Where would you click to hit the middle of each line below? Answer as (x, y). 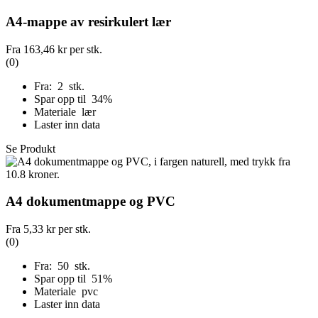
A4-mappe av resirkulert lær (88, 21)
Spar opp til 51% (75, 279)
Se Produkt (31, 148)
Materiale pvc (66, 292)
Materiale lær (65, 111)
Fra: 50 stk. (62, 266)
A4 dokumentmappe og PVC (91, 202)
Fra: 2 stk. (59, 86)
